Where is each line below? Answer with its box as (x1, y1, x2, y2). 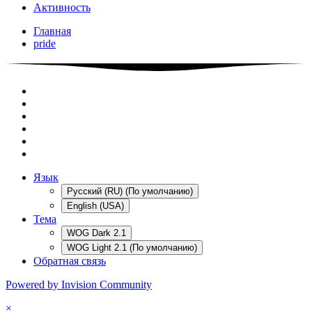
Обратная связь (33, 254, 106, 267)
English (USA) (67, 200, 124, 211)
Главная (33, 24, 71, 37)
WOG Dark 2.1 (67, 227, 126, 238)
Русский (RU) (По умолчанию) (67, 185, 193, 196)
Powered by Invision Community (6, 278, 152, 290)
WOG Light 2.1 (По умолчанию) (67, 242, 197, 253)
